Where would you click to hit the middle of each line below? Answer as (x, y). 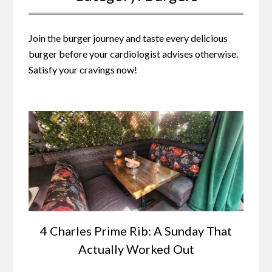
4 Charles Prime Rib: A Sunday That (136, 230)
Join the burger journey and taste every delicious (128, 38)
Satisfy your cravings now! (83, 69)
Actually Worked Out (136, 249)
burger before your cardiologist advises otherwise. (134, 53)
